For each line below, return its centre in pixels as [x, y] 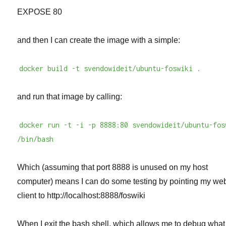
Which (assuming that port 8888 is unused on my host [113, 167]
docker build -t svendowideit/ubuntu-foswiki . [110, 69]
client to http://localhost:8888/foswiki [81, 196]
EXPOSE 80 [40, 12]
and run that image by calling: [70, 97]
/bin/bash [36, 139]
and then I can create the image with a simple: [99, 40]
